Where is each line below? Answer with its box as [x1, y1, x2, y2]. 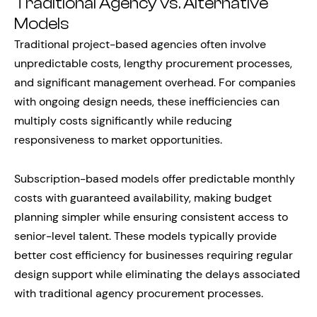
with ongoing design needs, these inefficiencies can [14, 94, 279, 110]
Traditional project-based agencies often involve [14, 37, 266, 52]
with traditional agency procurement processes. [14, 286, 263, 301]
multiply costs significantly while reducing [14, 113, 232, 129]
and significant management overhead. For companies [14, 75, 296, 91]
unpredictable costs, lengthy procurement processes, [14, 56, 292, 71]
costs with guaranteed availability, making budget [14, 190, 272, 206]
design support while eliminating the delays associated [14, 267, 300, 282]
